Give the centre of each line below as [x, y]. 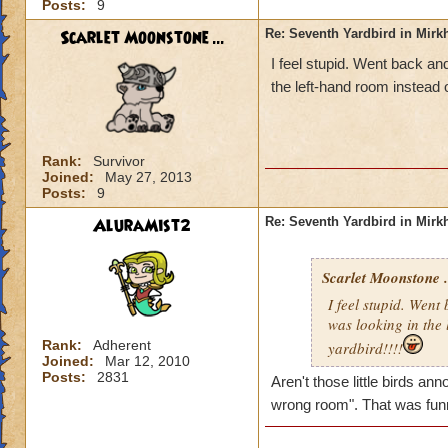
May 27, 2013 [148, 177]
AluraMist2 [142, 226]
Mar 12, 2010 [147, 361]
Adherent [122, 345]
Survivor [119, 161]
